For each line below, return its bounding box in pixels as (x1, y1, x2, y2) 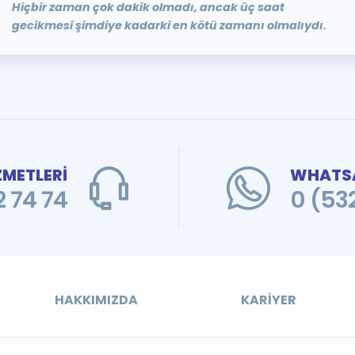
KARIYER (240, 291, 296, 309)
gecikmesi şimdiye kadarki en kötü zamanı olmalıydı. (11, 17, 326, 33)
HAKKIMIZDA (55, 291, 139, 309)
